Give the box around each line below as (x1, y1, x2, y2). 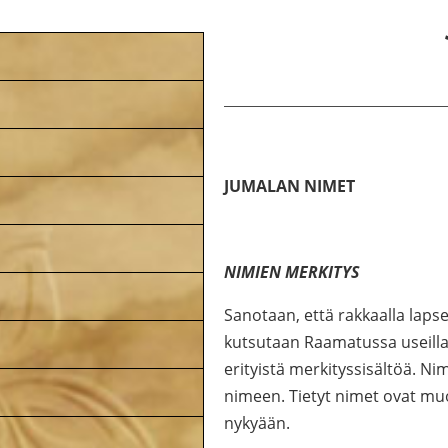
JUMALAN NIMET (224, 175, 355, 197)
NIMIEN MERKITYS (224, 261, 359, 283)
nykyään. (224, 412, 290, 434)
